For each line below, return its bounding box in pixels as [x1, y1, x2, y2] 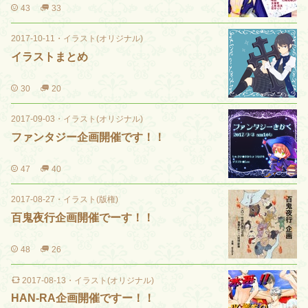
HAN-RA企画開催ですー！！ [11, 292, 155, 304]
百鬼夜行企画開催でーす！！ [11, 212, 154, 223]
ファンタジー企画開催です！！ [11, 131, 165, 143]
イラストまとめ [11, 51, 88, 63]
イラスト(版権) [63, 195, 118, 204]
